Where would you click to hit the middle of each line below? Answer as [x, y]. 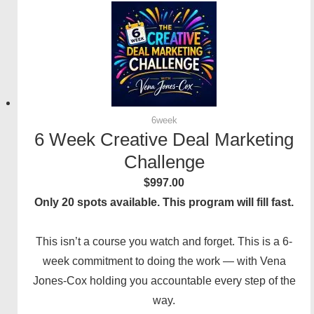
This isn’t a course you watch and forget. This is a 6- [164, 242]
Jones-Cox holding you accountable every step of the [164, 281]
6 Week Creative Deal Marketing [164, 140]
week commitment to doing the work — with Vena [164, 261]
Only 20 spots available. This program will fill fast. [164, 203]
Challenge [164, 162]
